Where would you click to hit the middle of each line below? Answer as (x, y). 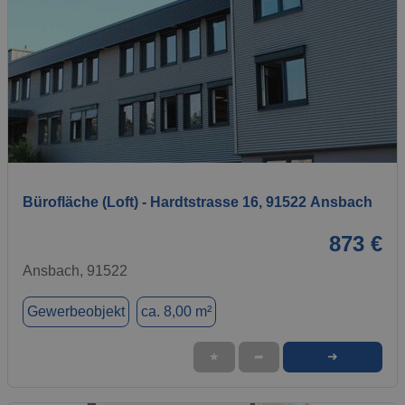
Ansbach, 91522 (75, 270)
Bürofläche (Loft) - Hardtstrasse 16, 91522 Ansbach (198, 202)
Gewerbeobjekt (76, 311)
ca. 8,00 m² (176, 311)
